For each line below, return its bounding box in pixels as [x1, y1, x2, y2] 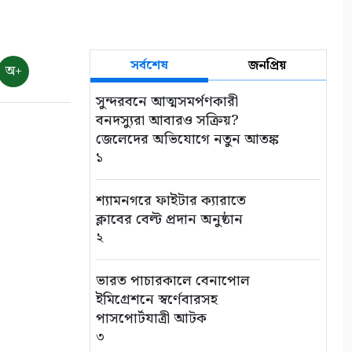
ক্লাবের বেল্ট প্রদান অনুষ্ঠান [96, 208, 243, 232]
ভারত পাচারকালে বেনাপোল [96, 269, 250, 293]
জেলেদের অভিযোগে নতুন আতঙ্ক [96, 128, 279, 152]
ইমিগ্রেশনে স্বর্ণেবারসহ [96, 288, 218, 312]
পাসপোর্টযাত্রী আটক [96, 307, 207, 331]
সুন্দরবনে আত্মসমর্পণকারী [96, 90, 238, 114]
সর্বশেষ [130, 56, 168, 76]
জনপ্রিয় [248, 56, 286, 76]
